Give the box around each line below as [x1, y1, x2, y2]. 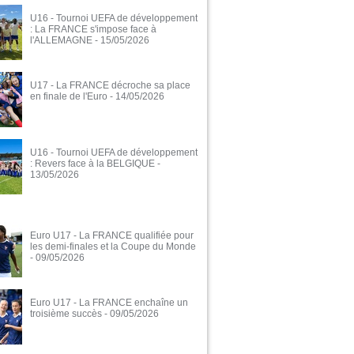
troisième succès [30, 308, 102, 320]
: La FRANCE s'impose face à [30, 24, 156, 36]
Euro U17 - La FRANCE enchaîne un [30, 297, 188, 309]
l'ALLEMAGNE [30, 35, 92, 47]
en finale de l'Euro [30, 91, 107, 103]
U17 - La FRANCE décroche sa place [30, 80, 190, 92]
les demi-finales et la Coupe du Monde [30, 241, 196, 253]
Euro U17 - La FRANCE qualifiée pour [30, 230, 194, 242]
